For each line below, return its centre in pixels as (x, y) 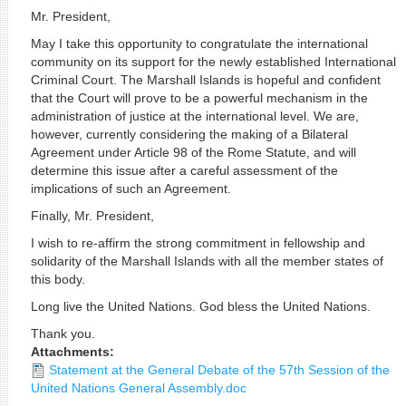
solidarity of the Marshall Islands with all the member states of (207, 261)
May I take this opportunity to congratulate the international (199, 43)
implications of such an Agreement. (130, 188)
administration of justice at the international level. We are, (194, 116)
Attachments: (74, 352)
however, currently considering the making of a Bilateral (189, 134)
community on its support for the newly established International (213, 62)
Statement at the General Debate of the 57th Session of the (219, 370)
